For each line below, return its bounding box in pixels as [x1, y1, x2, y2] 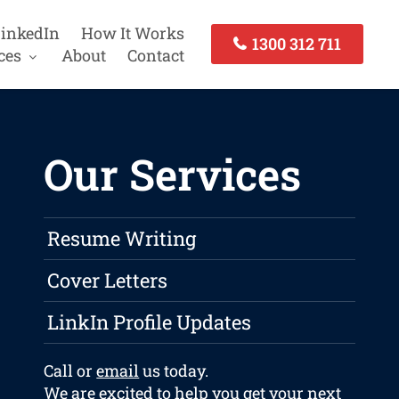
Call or [44, 360, 97, 382]
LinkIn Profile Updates [47, 309, 252, 336]
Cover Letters [47, 267, 168, 294]
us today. [139, 360, 209, 382]
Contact [126, 44, 184, 66]
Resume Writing [47, 225, 197, 252]
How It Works [80, 21, 184, 44]
